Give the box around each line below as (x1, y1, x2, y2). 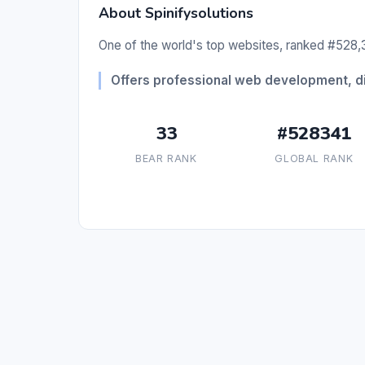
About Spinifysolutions (99, 3, 253, 24)
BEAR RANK (134, 152, 197, 165)
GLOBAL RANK (275, 152, 354, 165)
